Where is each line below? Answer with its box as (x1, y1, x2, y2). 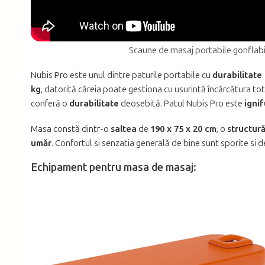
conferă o (31, 98, 69, 109)
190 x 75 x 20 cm (150, 123, 216, 134)
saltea (111, 123, 137, 134)
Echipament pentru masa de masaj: (31, 160, 196, 174)
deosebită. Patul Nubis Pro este (119, 98, 244, 109)
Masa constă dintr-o (31, 123, 111, 134)
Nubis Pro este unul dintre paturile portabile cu (31, 69, 212, 80)
